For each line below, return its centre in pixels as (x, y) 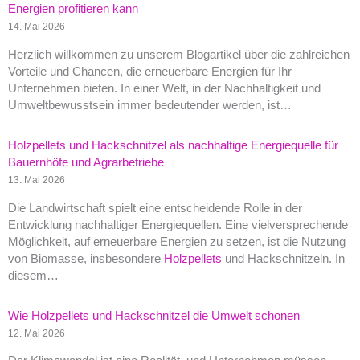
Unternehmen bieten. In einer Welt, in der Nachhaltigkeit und (164, 88)
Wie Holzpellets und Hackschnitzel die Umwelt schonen (154, 315)
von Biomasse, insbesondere (86, 258)
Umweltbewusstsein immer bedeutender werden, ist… (150, 105)
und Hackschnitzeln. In (283, 258)
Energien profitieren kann (73, 9)
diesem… (33, 275)
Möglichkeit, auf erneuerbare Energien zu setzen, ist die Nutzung (177, 241)
